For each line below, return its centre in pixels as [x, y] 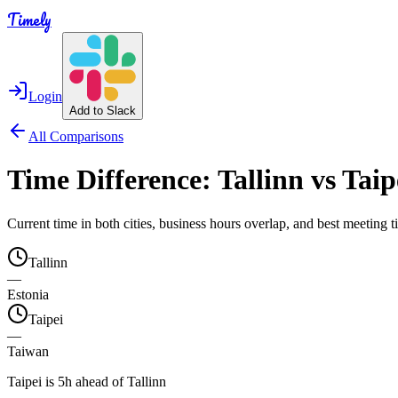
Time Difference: [112, 180]
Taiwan [28, 351]
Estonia [28, 294]
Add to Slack [103, 111]
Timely [29, 20]
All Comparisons [76, 136]
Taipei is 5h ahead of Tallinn [87, 381]
